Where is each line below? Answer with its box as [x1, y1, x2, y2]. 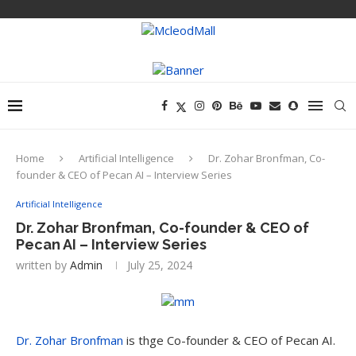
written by [16, 257, 70, 273]
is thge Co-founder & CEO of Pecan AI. [123, 332, 335, 348]
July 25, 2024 [127, 257, 192, 273]
